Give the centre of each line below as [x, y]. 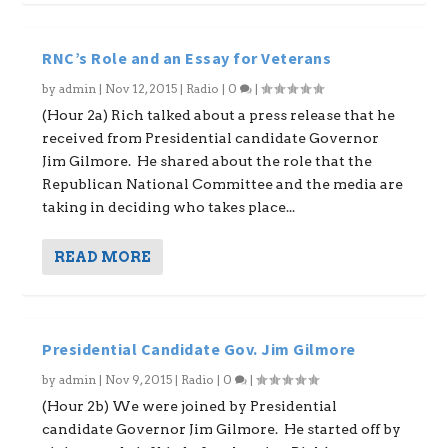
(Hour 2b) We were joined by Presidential [190, 406]
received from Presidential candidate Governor [211, 138]
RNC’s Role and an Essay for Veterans [187, 58]
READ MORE [103, 257]
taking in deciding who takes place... [169, 207]
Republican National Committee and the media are [223, 184]
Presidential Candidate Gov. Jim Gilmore [199, 349]
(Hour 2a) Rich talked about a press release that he [219, 115]
